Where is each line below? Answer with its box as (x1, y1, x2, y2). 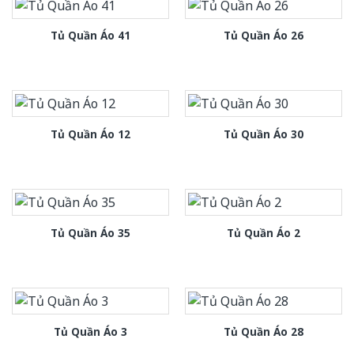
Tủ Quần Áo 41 (51, 28, 130, 43)
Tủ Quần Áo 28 (224, 323, 303, 339)
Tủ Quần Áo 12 (51, 126, 130, 142)
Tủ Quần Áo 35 (51, 225, 130, 241)
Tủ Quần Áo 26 (224, 28, 303, 43)
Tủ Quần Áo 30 (224, 126, 303, 142)
